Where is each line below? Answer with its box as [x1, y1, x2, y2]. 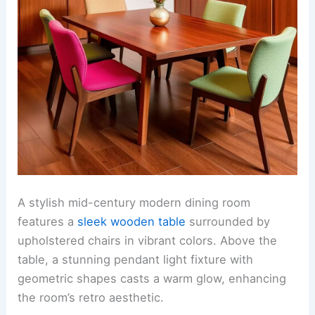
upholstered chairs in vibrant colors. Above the [18, 233, 278, 247]
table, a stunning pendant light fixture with [18, 252, 254, 266]
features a [18, 214, 78, 229]
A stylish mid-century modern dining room [18, 195, 251, 210]
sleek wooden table [77, 214, 186, 229]
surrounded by [186, 214, 271, 229]
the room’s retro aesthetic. [18, 290, 165, 304]
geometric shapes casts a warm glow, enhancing [18, 271, 287, 285]
